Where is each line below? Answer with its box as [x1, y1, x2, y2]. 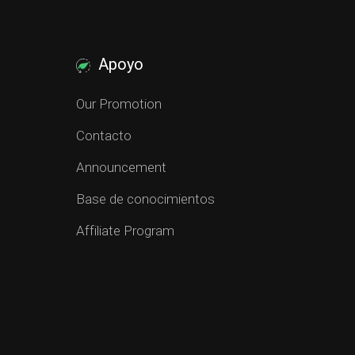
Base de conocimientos [75, 191, 215, 207]
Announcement [75, 159, 166, 175]
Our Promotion [75, 96, 162, 112]
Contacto [75, 128, 132, 143]
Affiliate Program [75, 223, 174, 239]
